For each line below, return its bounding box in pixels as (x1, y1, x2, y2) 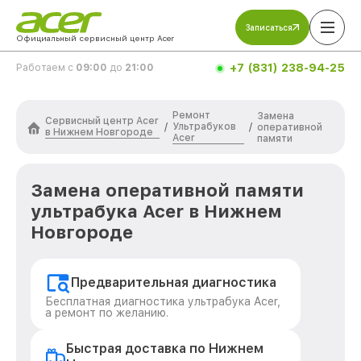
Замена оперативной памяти (31, 180, 304, 201)
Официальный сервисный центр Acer (16, 33, 174, 43)
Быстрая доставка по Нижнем (65, 341, 263, 356)
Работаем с (16, 62, 76, 73)
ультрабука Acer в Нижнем (31, 201, 282, 222)
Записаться (246, 23, 293, 32)
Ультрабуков (172, 121, 237, 132)
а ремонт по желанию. (45, 306, 168, 319)
